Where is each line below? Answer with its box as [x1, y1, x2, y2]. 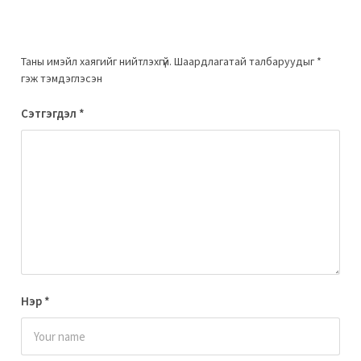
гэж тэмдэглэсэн [21, 70, 102, 85]
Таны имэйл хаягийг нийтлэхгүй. [21, 53, 172, 68]
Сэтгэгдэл [21, 105, 79, 121]
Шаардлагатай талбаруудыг [174, 53, 317, 68]
